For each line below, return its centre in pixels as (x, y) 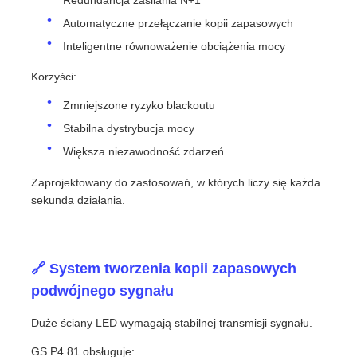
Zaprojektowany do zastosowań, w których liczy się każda (176, 182)
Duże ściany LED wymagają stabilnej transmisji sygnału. (172, 322)
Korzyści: (54, 77)
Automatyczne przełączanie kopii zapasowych (178, 23)
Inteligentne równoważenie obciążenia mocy (175, 46)
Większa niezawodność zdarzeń (144, 152)
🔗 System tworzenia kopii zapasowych (164, 268)
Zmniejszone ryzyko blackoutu (139, 106)
